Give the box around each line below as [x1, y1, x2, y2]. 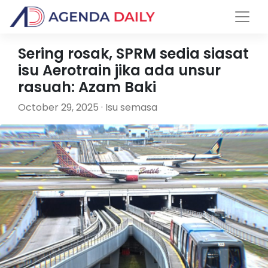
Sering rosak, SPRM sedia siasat [18, 44, 249, 63]
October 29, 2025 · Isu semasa [18, 100, 157, 114]
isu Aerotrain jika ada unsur [18, 60, 221, 80]
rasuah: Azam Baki [18, 77, 156, 97]
